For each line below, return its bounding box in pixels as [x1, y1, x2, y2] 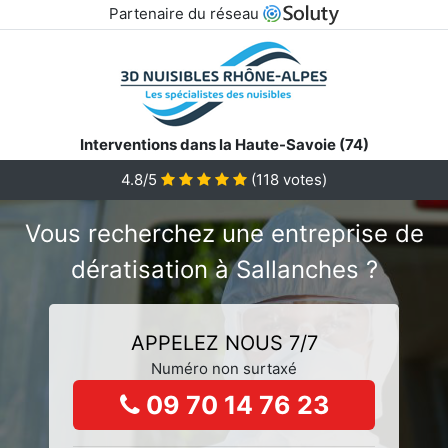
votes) [279, 169, 327, 189]
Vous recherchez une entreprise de [24, 218, 424, 248]
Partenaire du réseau [108, 4, 263, 23]
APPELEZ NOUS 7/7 [130, 330, 318, 355]
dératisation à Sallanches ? [70, 254, 378, 284]
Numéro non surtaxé [151, 358, 297, 378]
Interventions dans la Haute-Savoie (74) [79, 134, 369, 154]
